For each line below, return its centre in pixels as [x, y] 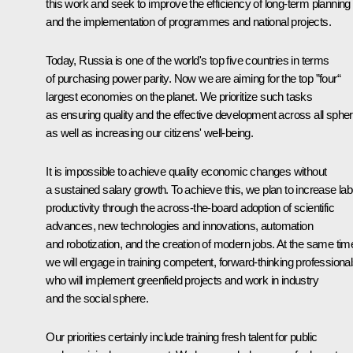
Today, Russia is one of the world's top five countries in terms [188, 60]
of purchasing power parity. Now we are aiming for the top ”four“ [193, 78]
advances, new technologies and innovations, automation [179, 225]
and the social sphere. [97, 298]
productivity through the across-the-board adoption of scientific [190, 207]
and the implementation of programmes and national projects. [188, 21]
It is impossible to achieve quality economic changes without [186, 171]
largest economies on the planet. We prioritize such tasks [179, 96]
